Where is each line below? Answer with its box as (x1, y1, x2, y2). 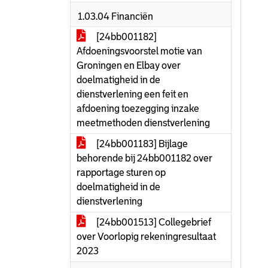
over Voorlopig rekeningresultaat (77, 232, 216, 242)
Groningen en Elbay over (77, 60, 181, 71)
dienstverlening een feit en (77, 89, 188, 99)
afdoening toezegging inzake (77, 103, 199, 114)
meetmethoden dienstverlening (77, 118, 210, 128)
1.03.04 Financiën (78, 11, 153, 22)
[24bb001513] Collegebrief (95, 217, 211, 227)
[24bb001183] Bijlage (95, 139, 188, 149)
